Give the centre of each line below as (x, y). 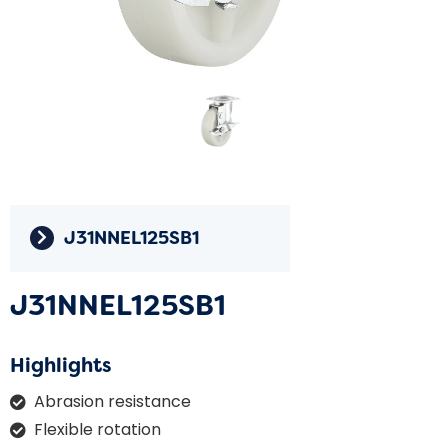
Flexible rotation (97, 429)
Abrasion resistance (112, 401)
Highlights (60, 364)
